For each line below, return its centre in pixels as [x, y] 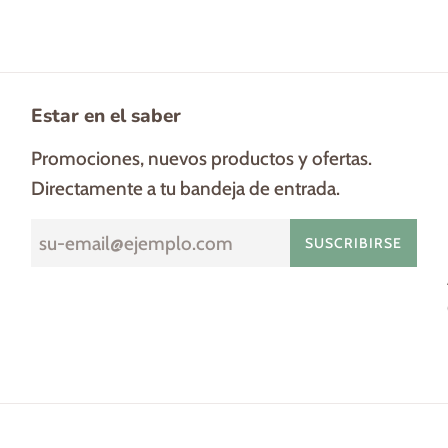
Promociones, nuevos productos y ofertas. [201, 158]
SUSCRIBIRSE [353, 243]
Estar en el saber [105, 116]
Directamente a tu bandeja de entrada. [185, 188]
